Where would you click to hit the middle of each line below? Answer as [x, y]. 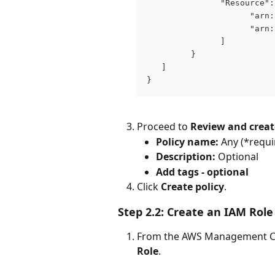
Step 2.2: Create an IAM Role [196, 211]
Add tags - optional [202, 172]
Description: [186, 157]
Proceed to [164, 127]
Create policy [192, 187]
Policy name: [187, 141]
